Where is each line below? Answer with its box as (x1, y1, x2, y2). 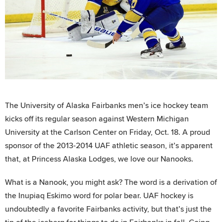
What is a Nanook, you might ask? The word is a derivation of (5, 177, 217, 188)
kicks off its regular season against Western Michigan (5, 114, 189, 124)
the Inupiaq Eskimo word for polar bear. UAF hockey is (5, 191, 193, 201)
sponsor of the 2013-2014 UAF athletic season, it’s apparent (5, 141, 213, 151)
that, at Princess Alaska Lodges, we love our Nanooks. (5, 154, 193, 165)
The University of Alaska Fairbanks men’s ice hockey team (5, 101, 208, 111)
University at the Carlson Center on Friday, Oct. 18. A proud (5, 127, 210, 138)
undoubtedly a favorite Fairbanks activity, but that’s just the (5, 204, 212, 215)
